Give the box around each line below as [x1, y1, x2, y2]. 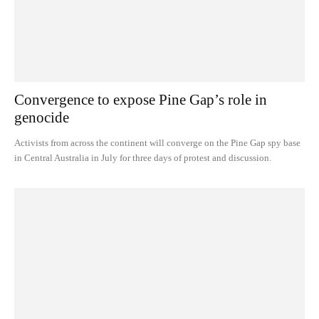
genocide [14, 109, 69, 127]
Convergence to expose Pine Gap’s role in [14, 91, 267, 109]
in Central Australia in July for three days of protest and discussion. [14, 152, 271, 164]
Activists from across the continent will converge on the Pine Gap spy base [14, 137, 300, 149]
